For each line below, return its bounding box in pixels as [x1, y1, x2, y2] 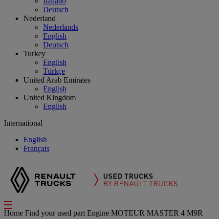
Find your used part [25, 209, 87, 217]
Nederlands [43, 23, 78, 31]
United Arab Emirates [23, 76, 90, 84]
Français [23, 144, 49, 153]
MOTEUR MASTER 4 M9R [111, 209, 203, 217]
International [4, 119, 43, 127]
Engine [87, 209, 111, 217]
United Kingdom [23, 93, 76, 102]
